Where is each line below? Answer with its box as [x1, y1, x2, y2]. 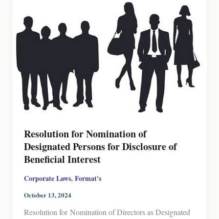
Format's [74, 173, 101, 184]
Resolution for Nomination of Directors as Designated [23, 207, 190, 218]
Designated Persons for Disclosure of [23, 139, 177, 154]
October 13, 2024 [23, 190, 71, 200]
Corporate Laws [23, 173, 71, 184]
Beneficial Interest [23, 152, 101, 167]
